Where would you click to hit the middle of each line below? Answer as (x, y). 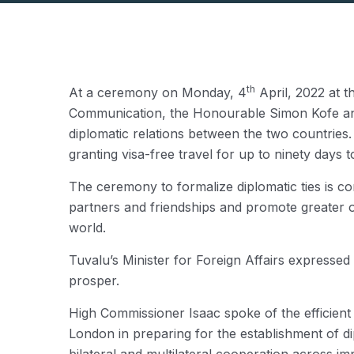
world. (87, 228)
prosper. (94, 281)
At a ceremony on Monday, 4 (158, 92)
